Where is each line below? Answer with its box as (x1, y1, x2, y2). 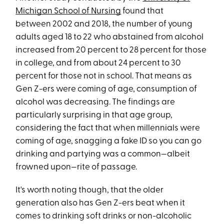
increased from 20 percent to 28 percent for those (15, 46, 207, 54)
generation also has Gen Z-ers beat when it (15, 199, 185, 207)
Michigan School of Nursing (15, 7, 121, 15)
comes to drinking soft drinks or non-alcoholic (15, 212, 192, 220)
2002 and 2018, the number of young (52, 20, 193, 28)
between (15, 20, 51, 28)
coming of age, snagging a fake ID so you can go (15, 137, 202, 145)
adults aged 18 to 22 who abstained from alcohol (15, 33, 204, 41)
